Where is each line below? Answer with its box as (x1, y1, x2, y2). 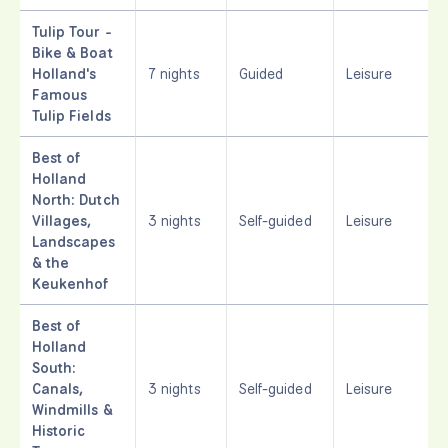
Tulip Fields (32, 105, 111, 125)
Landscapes (32, 231, 116, 251)
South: (32, 357, 77, 377)
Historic (32, 420, 86, 440)
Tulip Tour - (32, 21, 112, 41)
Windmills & (32, 399, 113, 419)
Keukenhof (32, 273, 109, 293)
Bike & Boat (32, 42, 113, 62)
